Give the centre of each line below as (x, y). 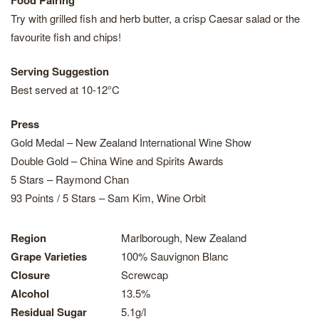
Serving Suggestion (60, 71)
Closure (30, 275)
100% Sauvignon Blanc (175, 256)
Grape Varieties (49, 256)
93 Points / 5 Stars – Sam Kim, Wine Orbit (108, 198)
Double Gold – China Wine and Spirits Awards (117, 161)
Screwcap (145, 274)
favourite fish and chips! (66, 37)
